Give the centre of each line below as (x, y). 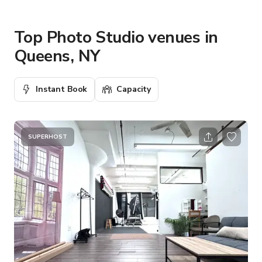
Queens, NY (57, 56)
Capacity (134, 89)
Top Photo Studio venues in (116, 37)
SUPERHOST (48, 137)
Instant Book (62, 89)
